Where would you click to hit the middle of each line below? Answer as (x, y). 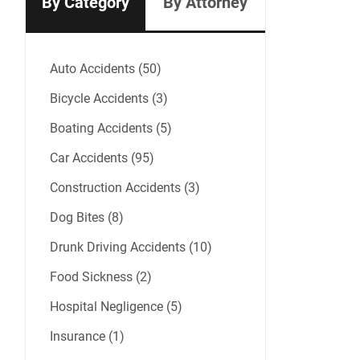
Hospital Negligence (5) (116, 307)
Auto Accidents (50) (106, 69)
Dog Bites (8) (87, 218)
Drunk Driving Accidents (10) (131, 247)
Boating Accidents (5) (111, 129)
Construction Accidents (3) (125, 188)
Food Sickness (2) (101, 277)
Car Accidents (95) (102, 158)
